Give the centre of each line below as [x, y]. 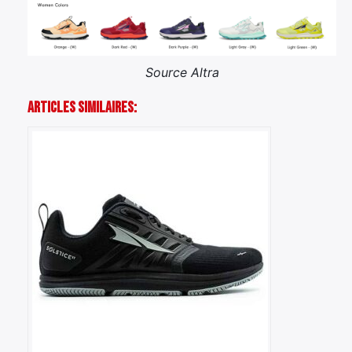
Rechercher [88, 148]
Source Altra [182, 72]
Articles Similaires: [82, 107]
